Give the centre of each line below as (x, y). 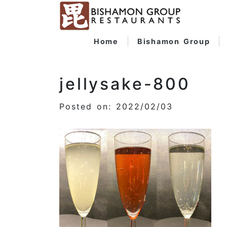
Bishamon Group (174, 42)
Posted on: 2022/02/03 (116, 107)
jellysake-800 (125, 84)
